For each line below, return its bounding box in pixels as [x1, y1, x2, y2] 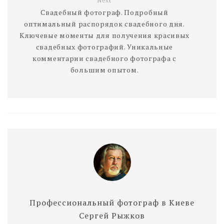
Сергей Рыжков [79, 210, 145, 221]
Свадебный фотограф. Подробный [40, 7, 168, 17]
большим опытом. [70, 65, 139, 75]
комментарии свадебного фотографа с [32, 53, 176, 63]
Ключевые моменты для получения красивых [19, 30, 190, 40]
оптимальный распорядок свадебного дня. [24, 19, 185, 29]
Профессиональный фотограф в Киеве [29, 197, 194, 208]
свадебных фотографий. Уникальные [35, 42, 173, 52]
